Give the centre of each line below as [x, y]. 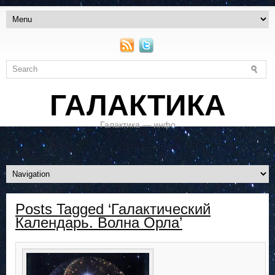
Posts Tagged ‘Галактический [113, 209]
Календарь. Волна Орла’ [99, 223]
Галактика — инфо [137, 125]
